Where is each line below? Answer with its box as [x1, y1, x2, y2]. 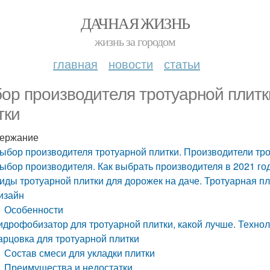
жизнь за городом [95, 33, 175, 49]
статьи [164, 55, 200, 72]
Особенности [4, 202, 64, 216]
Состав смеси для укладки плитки [4, 246, 155, 260]
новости [108, 55, 153, 72]
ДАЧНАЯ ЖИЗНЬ [80, 13, 190, 33]
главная [53, 55, 98, 72]
